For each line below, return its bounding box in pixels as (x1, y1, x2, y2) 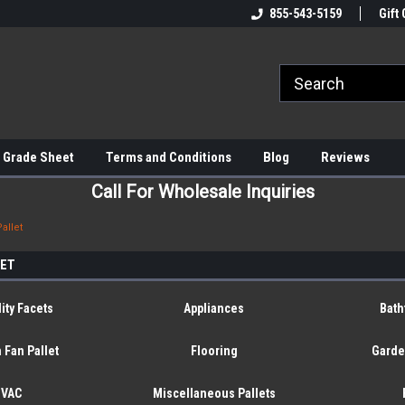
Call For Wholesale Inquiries (90, 181, 315, 202)
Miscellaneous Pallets (152, 386, 276, 400)
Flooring (190, 344, 238, 358)
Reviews (321, 149, 370, 165)
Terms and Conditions (106, 149, 231, 165)
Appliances (184, 301, 245, 316)
